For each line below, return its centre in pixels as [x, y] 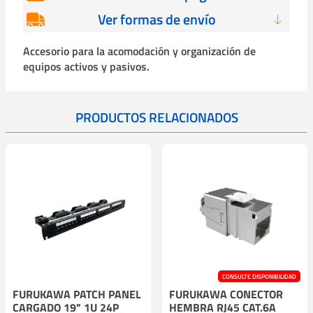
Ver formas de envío [156, 19]
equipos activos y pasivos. [86, 66]
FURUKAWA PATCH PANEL [77, 294]
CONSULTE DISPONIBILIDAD [259, 276]
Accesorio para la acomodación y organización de [139, 51]
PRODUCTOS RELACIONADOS [156, 117]
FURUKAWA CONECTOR [226, 294]
